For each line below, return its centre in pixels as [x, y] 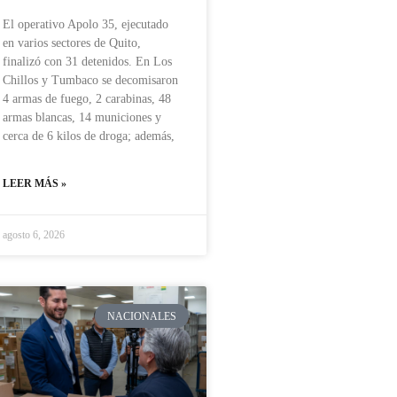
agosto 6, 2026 [34, 235]
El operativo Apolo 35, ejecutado [86, 25]
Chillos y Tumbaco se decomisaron [90, 81]
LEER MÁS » [35, 184]
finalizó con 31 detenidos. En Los [87, 62]
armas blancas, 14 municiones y [82, 118]
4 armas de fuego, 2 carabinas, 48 [87, 99]
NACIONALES [142, 316]
